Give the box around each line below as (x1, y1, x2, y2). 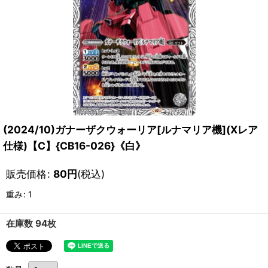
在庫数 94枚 (6, 218, 56, 230)
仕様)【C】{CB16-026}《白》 (3, 139, 145, 153)
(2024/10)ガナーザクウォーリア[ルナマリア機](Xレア (3, 123, 258, 136)
